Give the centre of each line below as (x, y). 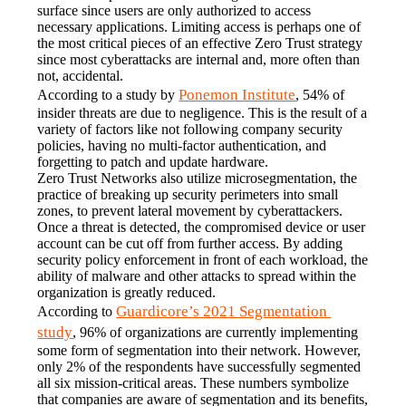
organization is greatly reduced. (127, 293)
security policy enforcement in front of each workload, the (203, 260)
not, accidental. (81, 76)
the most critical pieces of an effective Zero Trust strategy (200, 43)
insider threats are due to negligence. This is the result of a (203, 113)
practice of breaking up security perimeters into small (188, 195)
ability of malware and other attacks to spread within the (197, 276)
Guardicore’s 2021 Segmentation (222, 312)
